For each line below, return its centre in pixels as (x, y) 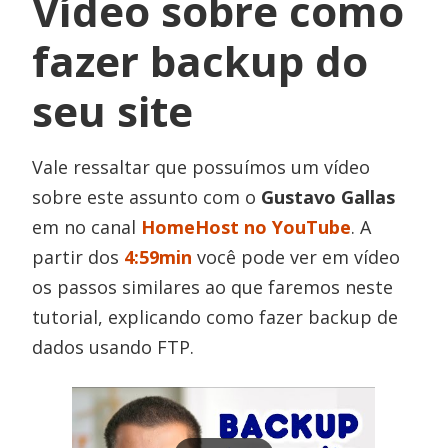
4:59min (158, 257)
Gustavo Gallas (328, 197)
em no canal (87, 227)
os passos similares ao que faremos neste (213, 287)
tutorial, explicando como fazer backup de (215, 317)
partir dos (78, 257)
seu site (113, 110)
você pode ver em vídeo (296, 257)
